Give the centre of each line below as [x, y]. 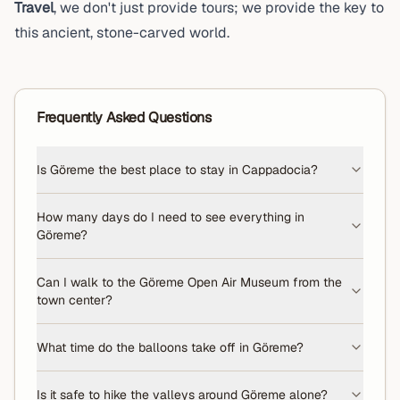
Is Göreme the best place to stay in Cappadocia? [177, 170]
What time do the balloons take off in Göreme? [170, 347]
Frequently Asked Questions [124, 117]
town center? [75, 300]
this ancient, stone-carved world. [122, 33]
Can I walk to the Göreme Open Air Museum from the [189, 282]
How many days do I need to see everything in [171, 217]
